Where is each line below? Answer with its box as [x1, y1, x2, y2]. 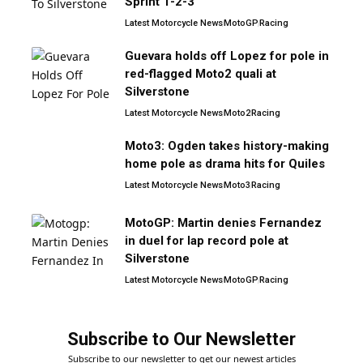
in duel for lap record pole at [125, 233, 288, 248]
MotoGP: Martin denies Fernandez [125, 215, 322, 230]
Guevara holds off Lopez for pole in [125, 48, 329, 63]
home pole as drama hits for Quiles [125, 156, 325, 171]
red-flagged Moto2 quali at [125, 66, 276, 81]
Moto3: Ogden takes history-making [125, 138, 329, 153]
